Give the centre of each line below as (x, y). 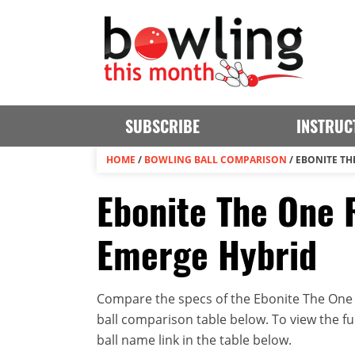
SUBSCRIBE (162, 126)
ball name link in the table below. (194, 340)
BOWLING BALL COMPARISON (216, 160)
